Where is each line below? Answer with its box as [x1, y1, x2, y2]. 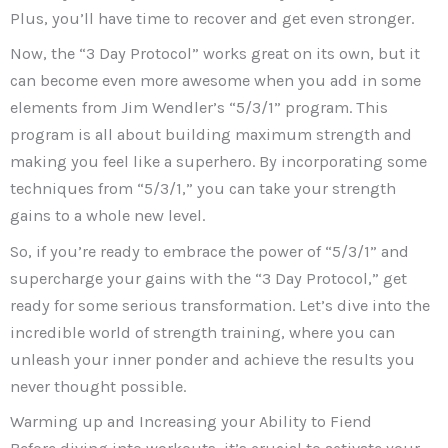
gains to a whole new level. [10, 206, 205, 226]
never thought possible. [10, 376, 186, 396]
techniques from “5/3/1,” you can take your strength [10, 179, 396, 199]
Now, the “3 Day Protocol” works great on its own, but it [10, 44, 420, 64]
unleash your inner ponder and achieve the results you [10, 349, 415, 369]
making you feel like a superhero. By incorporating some [10, 152, 427, 172]
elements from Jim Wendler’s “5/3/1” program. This [10, 98, 388, 118]
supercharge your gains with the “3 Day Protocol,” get [10, 268, 407, 288]
